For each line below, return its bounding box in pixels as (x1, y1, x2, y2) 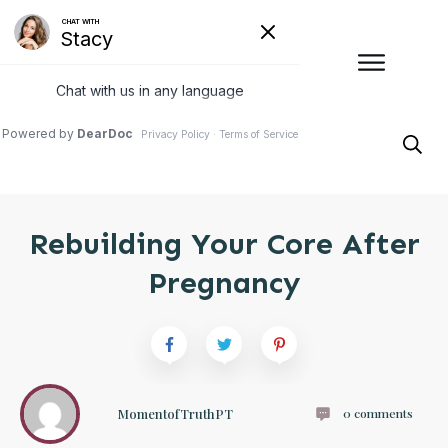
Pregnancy (148, 265, 300, 301)
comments (351, 405, 414, 422)
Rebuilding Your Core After (28, 226, 420, 262)
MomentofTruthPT (117, 405, 233, 423)
